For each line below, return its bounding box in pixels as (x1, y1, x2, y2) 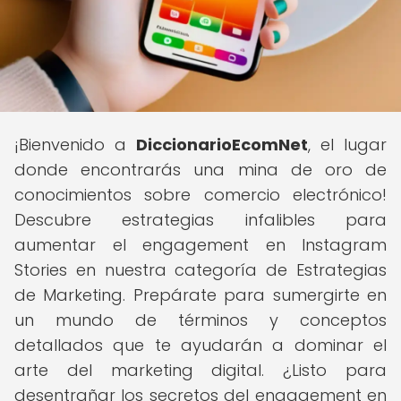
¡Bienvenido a (14, 133, 136, 156)
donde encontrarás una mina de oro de (14, 158, 387, 181)
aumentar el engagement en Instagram (14, 234, 387, 256)
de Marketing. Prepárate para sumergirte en (14, 284, 387, 306)
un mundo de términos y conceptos (14, 309, 387, 331)
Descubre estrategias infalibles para (14, 209, 387, 231)
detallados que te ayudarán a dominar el (14, 334, 387, 356)
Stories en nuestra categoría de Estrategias (14, 259, 387, 281)
